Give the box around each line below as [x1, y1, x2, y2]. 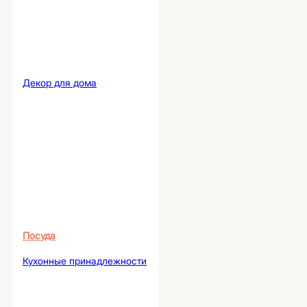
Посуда [23, 229, 56, 241]
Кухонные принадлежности [23, 254, 147, 267]
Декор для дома [23, 76, 97, 88]
